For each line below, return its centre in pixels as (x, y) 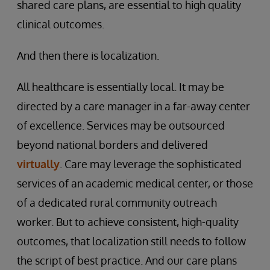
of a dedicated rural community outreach (117, 202)
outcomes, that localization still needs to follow (131, 241)
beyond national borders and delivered (112, 144)
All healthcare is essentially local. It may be (121, 86)
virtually (38, 164)
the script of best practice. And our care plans (127, 260)
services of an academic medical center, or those (135, 183)
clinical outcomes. (61, 24)
